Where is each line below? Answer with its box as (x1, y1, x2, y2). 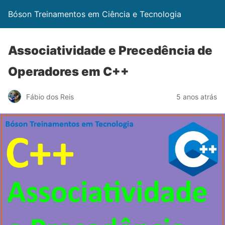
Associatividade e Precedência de (8, 43, 212, 58)
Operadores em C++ (8, 64, 129, 79)
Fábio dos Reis (26, 92, 74, 101)
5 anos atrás (176, 92, 217, 101)
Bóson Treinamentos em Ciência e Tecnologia (8, 9, 181, 19)
